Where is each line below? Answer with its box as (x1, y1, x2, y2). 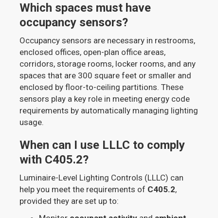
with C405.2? (19, 152, 89, 166)
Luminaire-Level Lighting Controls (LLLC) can (19, 172, 184, 182)
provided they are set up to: (19, 196, 119, 206)
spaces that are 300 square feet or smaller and (19, 70, 192, 80)
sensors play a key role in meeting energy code (19, 93, 190, 104)
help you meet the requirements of (19, 184, 148, 194)
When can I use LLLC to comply (19, 138, 185, 152)
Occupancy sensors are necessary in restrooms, (19, 35, 196, 45)
